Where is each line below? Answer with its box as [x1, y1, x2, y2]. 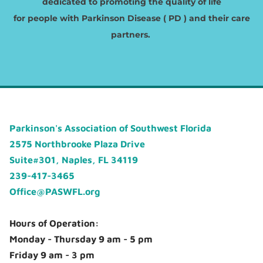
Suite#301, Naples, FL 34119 [9, 154, 139, 166]
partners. [110, 29, 153, 40]
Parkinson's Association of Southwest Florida [9, 123, 214, 134]
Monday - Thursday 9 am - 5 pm [9, 234, 153, 245]
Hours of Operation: [9, 218, 100, 229]
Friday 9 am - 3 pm [9, 249, 95, 261]
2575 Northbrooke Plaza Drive [9, 139, 146, 150]
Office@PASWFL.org [9, 186, 100, 197]
